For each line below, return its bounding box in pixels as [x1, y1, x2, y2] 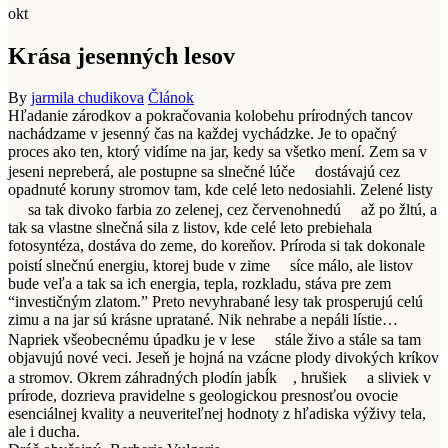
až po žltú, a [357, 201, 437, 219]
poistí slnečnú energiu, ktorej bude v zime [8, 257, 270, 275]
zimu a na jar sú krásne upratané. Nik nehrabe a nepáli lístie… [8, 311, 398, 329]
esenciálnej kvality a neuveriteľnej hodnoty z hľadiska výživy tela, [8, 405, 426, 423]
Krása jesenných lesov [8, 42, 235, 69]
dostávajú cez [311, 163, 400, 181]
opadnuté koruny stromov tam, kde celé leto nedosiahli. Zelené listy [8, 181, 433, 199]
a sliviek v [367, 369, 431, 387]
